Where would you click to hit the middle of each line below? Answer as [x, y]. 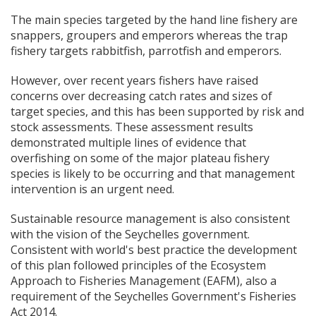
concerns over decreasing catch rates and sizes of [141, 96]
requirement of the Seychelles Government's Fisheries [153, 297]
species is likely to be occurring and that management [153, 174]
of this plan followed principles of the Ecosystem [138, 266]
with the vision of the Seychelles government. [130, 235]
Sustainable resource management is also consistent [150, 219]
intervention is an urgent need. [92, 189]
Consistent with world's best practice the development [154, 250]
